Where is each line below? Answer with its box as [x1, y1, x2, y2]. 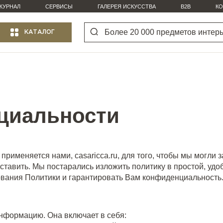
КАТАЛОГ [24, 29, 55, 35]
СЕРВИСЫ [45, 3, 73, 9]
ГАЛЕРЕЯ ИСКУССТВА [98, 3, 156, 9]
